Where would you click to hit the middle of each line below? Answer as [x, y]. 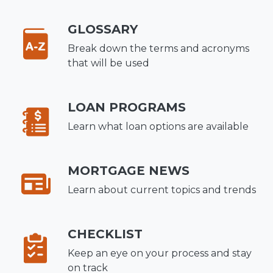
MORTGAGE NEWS [129, 170]
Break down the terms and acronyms [159, 48]
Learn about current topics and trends [162, 190]
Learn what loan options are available [158, 126]
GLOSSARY [103, 29]
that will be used [109, 63]
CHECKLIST [105, 234]
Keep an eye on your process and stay [160, 253]
